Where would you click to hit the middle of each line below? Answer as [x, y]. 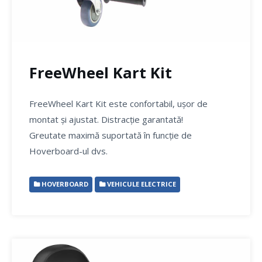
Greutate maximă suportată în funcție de [111, 135]
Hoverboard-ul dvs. [68, 151]
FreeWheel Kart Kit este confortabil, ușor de [118, 103]
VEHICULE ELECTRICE [140, 184]
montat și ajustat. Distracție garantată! [106, 119]
